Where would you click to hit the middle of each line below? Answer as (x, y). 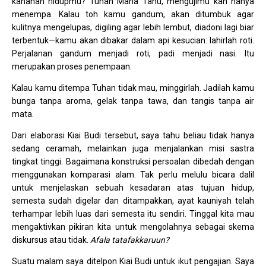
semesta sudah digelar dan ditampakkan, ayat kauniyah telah (133, 201)
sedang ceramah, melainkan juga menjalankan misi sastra (133, 149)
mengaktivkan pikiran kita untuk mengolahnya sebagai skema (133, 227)
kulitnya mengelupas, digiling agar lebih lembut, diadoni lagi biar (133, 28)
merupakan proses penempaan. (72, 67)
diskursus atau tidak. (51, 240)
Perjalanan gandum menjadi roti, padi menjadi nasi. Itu (133, 54)
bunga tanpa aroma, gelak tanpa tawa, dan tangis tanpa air (133, 101)
